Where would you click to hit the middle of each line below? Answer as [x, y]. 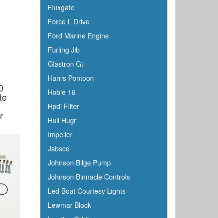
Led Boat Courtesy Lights [86, 191]
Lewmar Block [69, 205]
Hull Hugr [62, 120]
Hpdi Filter [63, 106]
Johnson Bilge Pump [79, 163]
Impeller [60, 134]
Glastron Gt [65, 64]
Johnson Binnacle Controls [89, 177]
